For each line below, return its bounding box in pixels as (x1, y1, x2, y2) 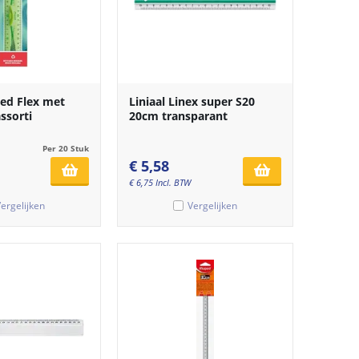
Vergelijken (188, 198, 237, 212)
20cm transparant (129, 107, 228, 123)
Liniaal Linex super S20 (129, 93, 255, 109)
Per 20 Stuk (42, 142, 89, 154)
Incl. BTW (155, 175, 191, 188)
